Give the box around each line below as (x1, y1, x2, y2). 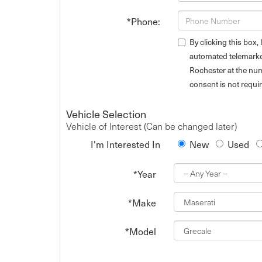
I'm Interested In (91, 138, 161, 150)
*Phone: (127, 15, 161, 27)
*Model (125, 225, 156, 237)
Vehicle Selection (66, 106, 146, 121)
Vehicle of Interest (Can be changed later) (66, 120, 237, 132)
